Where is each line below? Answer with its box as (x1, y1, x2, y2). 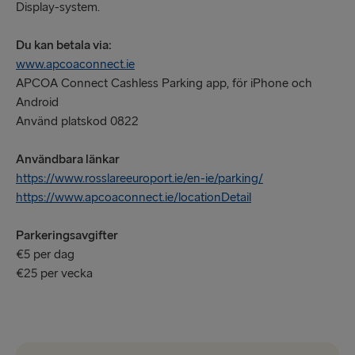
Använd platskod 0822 (16, 113, 139, 129)
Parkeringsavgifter (16, 227, 118, 243)
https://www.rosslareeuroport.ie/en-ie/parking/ (16, 170, 263, 186)
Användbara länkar (16, 151, 120, 167)
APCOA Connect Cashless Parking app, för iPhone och (16, 75, 312, 91)
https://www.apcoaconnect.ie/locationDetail (16, 189, 251, 205)
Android (16, 94, 59, 110)
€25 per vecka (16, 265, 93, 281)
